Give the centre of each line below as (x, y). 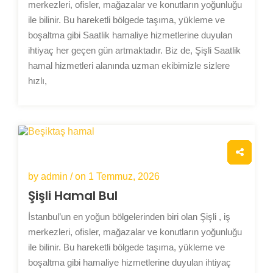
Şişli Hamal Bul (73, 195)
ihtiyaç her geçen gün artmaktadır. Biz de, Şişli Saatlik (134, 50)
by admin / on (58, 176)
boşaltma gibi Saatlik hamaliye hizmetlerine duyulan (130, 35)
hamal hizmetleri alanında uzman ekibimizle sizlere (129, 65)
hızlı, (37, 80)
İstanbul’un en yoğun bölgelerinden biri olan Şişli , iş (129, 216)
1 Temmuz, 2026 (124, 176)
